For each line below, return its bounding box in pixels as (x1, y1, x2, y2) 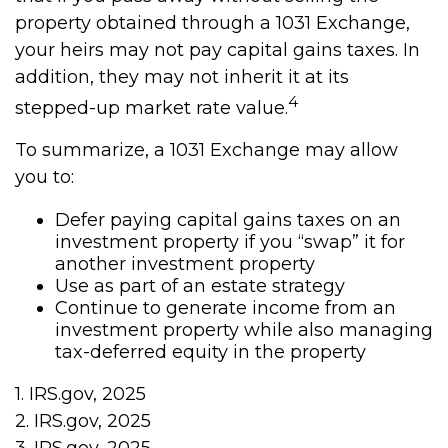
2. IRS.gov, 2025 (15, 410, 151, 432)
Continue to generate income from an (55, 297, 396, 319)
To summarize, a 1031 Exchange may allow (15, 139, 398, 161)
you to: (15, 166, 74, 188)
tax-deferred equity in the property (55, 341, 366, 363)
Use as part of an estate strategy (55, 275, 345, 297)
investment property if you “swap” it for (55, 231, 405, 253)
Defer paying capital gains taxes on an (55, 209, 401, 231)
